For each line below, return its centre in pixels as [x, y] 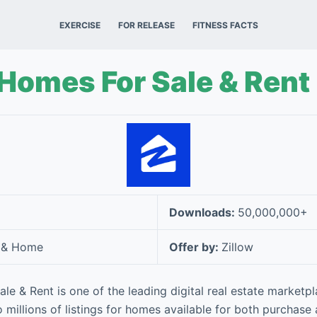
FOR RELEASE [146, 25]
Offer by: [195, 247]
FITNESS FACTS [225, 25]
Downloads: [203, 212]
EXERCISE [80, 25]
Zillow [237, 247]
